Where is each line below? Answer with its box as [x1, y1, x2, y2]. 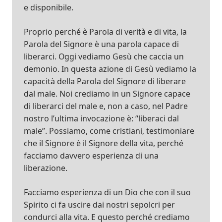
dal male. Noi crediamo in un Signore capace [24, 88, 190, 99]
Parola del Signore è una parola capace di [24, 38, 179, 50]
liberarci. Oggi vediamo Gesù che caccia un [24, 51, 184, 62]
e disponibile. [24, 1, 73, 13]
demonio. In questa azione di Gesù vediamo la [24, 63, 196, 74]
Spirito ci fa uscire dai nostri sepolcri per [24, 199, 175, 210]
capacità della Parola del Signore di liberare [24, 75, 186, 87]
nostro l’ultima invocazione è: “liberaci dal [24, 112, 179, 124]
